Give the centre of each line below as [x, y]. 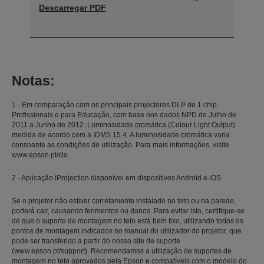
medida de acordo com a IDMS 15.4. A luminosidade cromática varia [121, 135]
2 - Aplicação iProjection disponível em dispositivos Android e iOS [116, 178]
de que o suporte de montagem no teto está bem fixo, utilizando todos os [128, 221]
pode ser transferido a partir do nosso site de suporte [96, 241]
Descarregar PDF [72, 7]
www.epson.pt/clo [40, 155]
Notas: [33, 80]
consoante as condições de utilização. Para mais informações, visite [121, 145]
